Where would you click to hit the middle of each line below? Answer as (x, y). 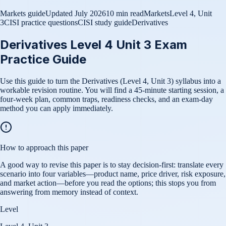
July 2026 (90, 14)
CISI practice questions (41, 23)
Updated (60, 14)
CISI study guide (105, 23)
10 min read (125, 14)
